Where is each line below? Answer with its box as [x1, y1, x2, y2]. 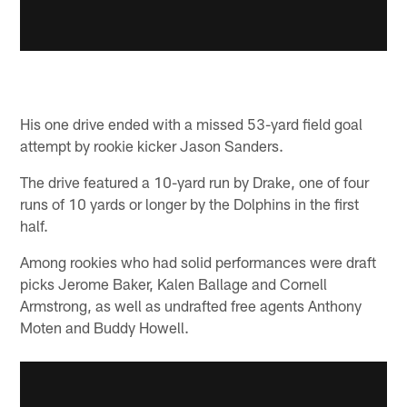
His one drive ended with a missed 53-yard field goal [20, 114, 363, 134]
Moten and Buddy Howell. [20, 318, 190, 337]
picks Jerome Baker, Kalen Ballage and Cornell [20, 274, 328, 293]
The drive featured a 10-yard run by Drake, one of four [20, 173, 370, 192]
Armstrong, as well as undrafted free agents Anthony [20, 296, 362, 315]
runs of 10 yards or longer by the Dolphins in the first [20, 194, 360, 213]
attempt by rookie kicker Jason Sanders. [20, 136, 284, 155]
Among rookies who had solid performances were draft [20, 253, 377, 272]
